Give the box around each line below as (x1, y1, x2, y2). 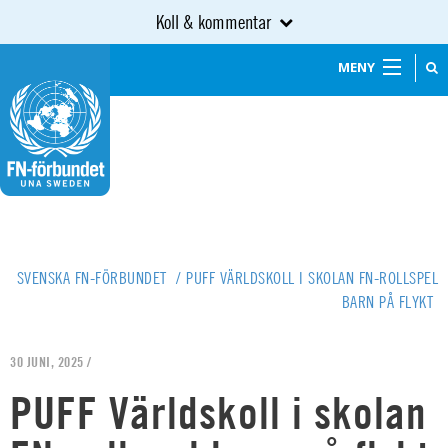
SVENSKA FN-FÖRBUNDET (16, 268, 171, 288)
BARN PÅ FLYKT (341, 292, 433, 312)
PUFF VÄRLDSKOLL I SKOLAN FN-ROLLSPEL (186, 268, 438, 288)
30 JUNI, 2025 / (10, 353, 92, 370)
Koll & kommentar (155, 10, 271, 33)
